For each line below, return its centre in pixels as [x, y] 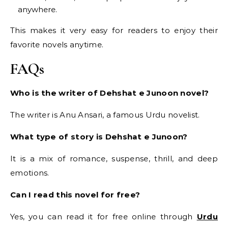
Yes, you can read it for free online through [104, 217]
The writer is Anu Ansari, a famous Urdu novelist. [105, 115]
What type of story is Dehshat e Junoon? [99, 137]
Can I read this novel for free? [75, 195]
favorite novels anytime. [57, 45]
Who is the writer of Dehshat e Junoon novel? [110, 93]
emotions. [30, 173]
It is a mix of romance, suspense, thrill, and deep [114, 159]
